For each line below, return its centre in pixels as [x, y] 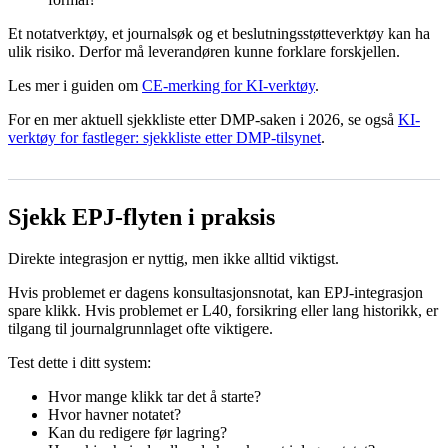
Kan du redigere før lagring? [137, 433]
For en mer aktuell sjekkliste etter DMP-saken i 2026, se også [203, 119]
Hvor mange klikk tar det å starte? [154, 397]
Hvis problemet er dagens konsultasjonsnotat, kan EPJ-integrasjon [215, 293]
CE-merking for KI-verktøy [228, 85]
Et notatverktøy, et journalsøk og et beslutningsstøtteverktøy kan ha [219, 33]
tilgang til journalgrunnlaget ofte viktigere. [140, 329]
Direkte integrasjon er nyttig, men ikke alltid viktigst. [173, 259]
